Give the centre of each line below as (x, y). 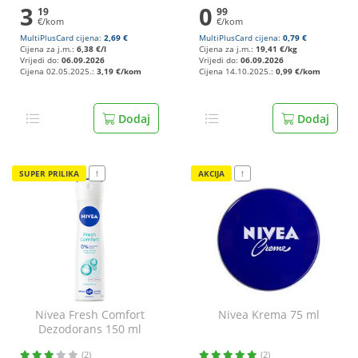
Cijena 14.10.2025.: (237, 72)
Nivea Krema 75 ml (268, 314)
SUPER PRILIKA (49, 173)
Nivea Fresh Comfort (89, 314)
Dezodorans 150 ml (89, 329)
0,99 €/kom (298, 72)
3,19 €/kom (119, 72)
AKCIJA (211, 173)
